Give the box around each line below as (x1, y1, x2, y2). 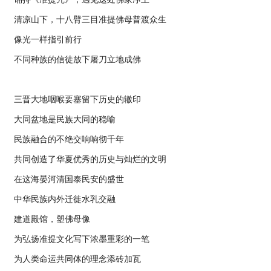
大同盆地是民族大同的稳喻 (14, 114, 116, 124)
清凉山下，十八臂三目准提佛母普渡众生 (14, 15, 166, 24)
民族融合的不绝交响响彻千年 (14, 134, 124, 144)
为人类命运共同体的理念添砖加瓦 (14, 254, 141, 264)
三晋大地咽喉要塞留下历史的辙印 (14, 94, 141, 104)
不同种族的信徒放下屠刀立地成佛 (14, 54, 141, 64)
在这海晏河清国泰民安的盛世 (14, 174, 124, 184)
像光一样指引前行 (14, 34, 82, 44)
